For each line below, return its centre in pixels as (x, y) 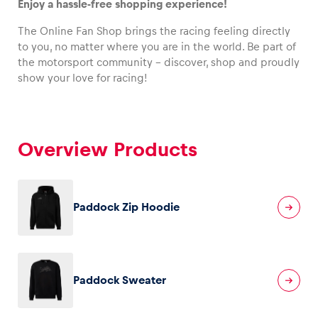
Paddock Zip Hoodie (127, 207)
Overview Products (108, 150)
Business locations (101, 218)
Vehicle (50, 77)
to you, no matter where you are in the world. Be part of (157, 47)
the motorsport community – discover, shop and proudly (159, 62)
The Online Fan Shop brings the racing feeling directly (154, 31)
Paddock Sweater (120, 280)
